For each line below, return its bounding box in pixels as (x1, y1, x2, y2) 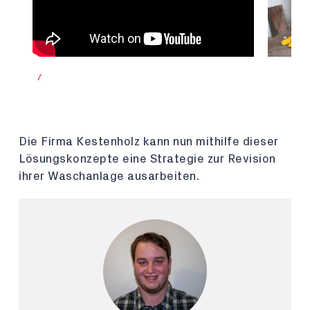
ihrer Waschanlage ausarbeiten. (19, 170, 199, 182)
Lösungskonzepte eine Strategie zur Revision (19, 153, 276, 165)
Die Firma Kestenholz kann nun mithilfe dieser (19, 136, 279, 147)
